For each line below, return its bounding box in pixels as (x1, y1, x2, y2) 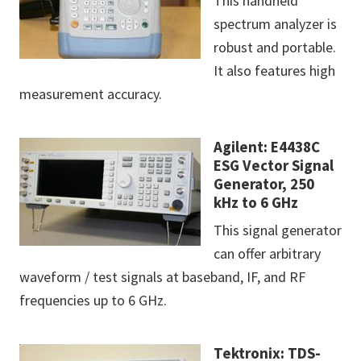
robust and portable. (214, 38, 336, 57)
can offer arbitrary (214, 244, 321, 263)
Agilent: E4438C (214, 137, 320, 157)
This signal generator (214, 221, 342, 240)
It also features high (214, 61, 335, 81)
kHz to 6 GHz (214, 193, 298, 213)
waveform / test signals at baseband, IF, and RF (19, 268, 305, 287)
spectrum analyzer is (214, 15, 337, 34)
